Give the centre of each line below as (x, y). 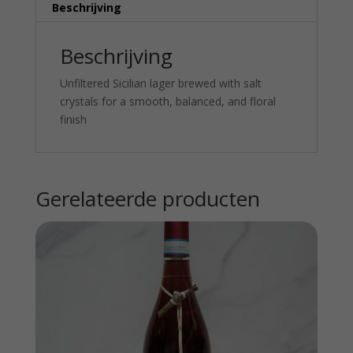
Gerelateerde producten (147, 198)
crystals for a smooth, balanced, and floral (167, 101)
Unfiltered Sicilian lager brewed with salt (160, 83)
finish (73, 119)
